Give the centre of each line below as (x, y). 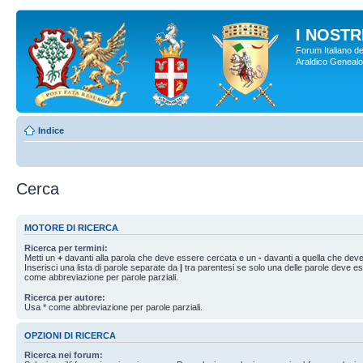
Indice (51, 130)
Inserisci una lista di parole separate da (102, 267)
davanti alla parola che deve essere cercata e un (160, 257)
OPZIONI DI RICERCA (70, 335)
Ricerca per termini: (66, 248)
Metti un (41, 257)
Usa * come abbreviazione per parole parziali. (113, 307)
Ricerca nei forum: (64, 355)
